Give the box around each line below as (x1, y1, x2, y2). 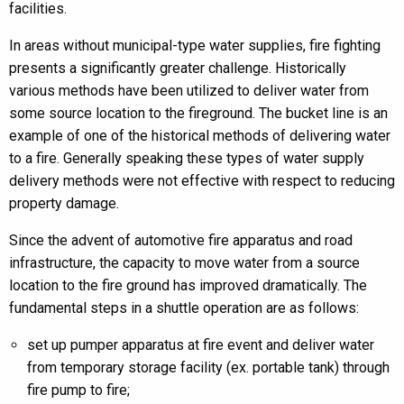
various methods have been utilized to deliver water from (9, 82, 369, 99)
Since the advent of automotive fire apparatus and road (9, 232, 353, 249)
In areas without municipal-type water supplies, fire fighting (9, 37, 381, 54)
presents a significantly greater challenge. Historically (9, 60, 346, 77)
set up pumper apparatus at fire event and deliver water (27, 336, 374, 353)
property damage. (9, 195, 119, 212)
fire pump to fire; (27, 381, 130, 399)
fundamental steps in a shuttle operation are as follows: (9, 299, 359, 317)
